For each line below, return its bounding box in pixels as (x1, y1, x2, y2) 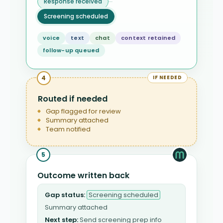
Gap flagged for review (45, 106, 121, 116)
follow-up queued (43, 46, 100, 55)
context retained (120, 34, 176, 42)
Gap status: (45, 190, 85, 200)
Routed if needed (37, 93, 108, 105)
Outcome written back (37, 170, 129, 182)
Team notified (45, 124, 91, 134)
